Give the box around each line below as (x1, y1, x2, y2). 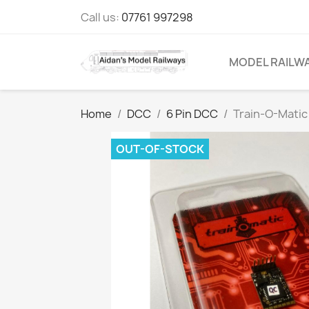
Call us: (81, 10, 121, 25)
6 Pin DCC (166, 106, 218, 121)
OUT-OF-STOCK (116, 141, 204, 157)
